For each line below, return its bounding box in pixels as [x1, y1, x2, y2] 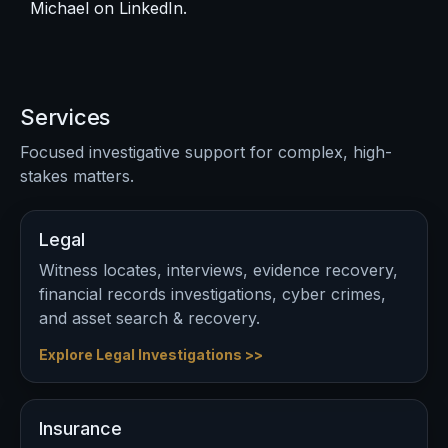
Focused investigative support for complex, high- [20, 142, 392, 162]
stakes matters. [20, 166, 134, 186]
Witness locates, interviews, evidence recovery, [39, 260, 398, 280]
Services [20, 104, 111, 130]
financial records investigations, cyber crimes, [39, 284, 386, 304]
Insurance [39, 418, 122, 439]
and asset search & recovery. [39, 308, 260, 328]
